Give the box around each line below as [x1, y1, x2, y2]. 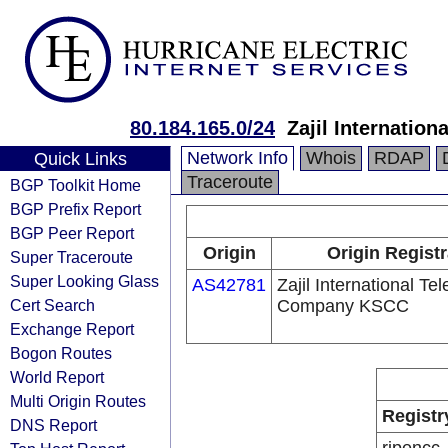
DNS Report [10, 416, 97, 434]
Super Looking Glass [10, 272, 159, 290]
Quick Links [33, 149, 127, 169]
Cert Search [10, 296, 95, 314]
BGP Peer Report [10, 224, 134, 242]
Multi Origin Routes [10, 392, 146, 410]
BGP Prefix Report [10, 200, 141, 218]
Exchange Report [10, 320, 134, 338]
